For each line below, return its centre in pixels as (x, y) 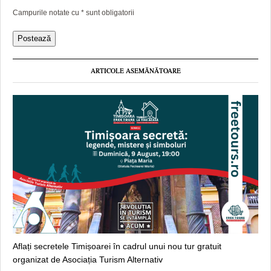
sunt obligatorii (110, 13)
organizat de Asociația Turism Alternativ (88, 259)
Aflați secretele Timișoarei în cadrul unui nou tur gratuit (117, 246)
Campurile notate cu (47, 13)
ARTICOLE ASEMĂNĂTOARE (135, 71)
